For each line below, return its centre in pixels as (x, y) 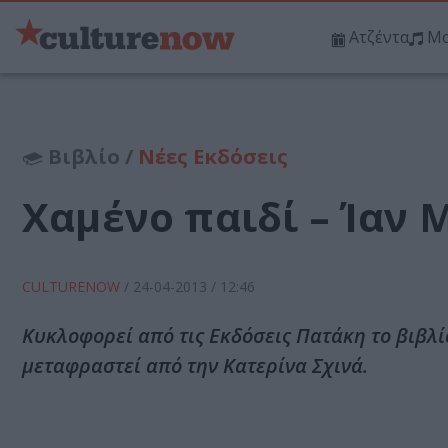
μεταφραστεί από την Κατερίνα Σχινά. (195, 366)
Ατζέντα (379, 37)
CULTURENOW (73, 287)
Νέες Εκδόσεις (213, 157)
